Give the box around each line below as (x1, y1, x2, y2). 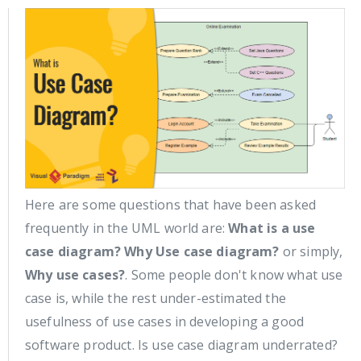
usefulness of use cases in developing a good (25, 313, 305, 331)
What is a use (228, 219, 316, 238)
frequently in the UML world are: (25, 219, 229, 238)
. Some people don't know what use (125, 266, 343, 284)
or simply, (279, 243, 343, 261)
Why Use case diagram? (124, 243, 280, 261)
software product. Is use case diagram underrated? (25, 336, 338, 355)
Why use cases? (25, 266, 126, 284)
